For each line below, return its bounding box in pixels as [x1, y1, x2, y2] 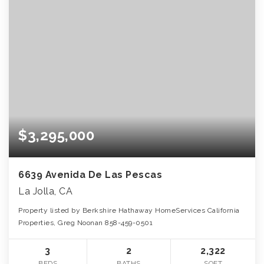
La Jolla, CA [18, 186, 72, 197]
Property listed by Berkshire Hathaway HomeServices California [18, 206, 240, 215]
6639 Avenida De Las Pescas [18, 169, 162, 181]
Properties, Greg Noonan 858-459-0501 [18, 219, 153, 227]
